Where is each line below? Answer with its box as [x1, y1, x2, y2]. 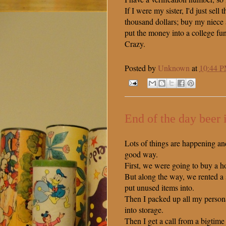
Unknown [158, 63, 190, 74]
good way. [125, 149, 158, 160]
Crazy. [125, 38, 145, 49]
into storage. [125, 204, 163, 215]
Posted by [125, 63, 158, 74]
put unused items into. [125, 182, 194, 193]
